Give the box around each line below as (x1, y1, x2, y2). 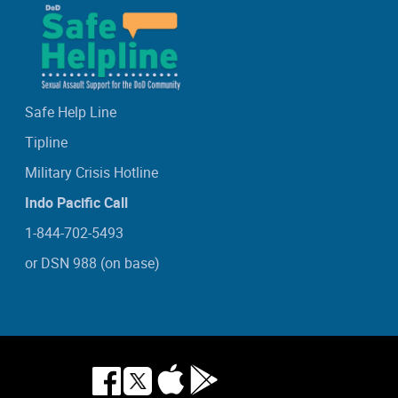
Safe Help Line (25, 102, 116, 123)
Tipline (25, 132, 68, 153)
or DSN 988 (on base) (25, 253, 160, 274)
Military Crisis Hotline (25, 163, 158, 183)
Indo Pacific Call (25, 193, 128, 213)
